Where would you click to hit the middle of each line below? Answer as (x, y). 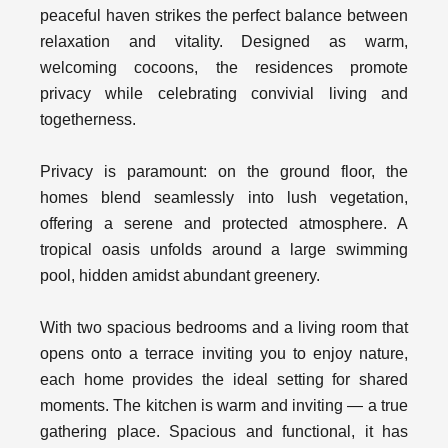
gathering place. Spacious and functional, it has (224, 431)
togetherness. (88, 119)
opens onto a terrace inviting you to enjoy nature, (224, 353)
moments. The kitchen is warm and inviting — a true (224, 405)
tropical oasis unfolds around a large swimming (224, 249)
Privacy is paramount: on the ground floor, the (224, 171)
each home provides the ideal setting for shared (224, 379)
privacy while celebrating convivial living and (224, 93)
